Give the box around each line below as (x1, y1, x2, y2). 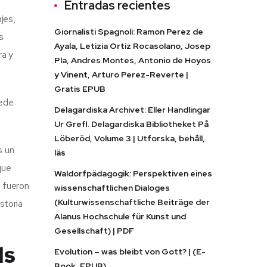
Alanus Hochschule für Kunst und (54, 211, 186, 222)
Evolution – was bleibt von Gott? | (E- (54, 246, 206, 257)
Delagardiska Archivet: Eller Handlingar (54, 104, 210, 115)
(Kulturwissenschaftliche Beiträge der (54, 197, 210, 207)
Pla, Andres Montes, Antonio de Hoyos (54, 55, 211, 66)
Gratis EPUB (54, 83, 105, 94)
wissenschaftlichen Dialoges (54, 182, 170, 193)
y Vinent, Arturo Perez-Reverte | (54, 69, 188, 80)
